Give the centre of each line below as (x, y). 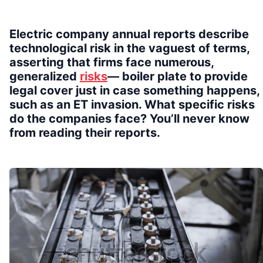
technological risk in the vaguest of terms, (129, 48)
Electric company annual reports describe (129, 34)
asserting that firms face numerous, (112, 62)
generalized (45, 76)
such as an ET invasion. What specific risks (132, 104)
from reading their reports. (85, 132)
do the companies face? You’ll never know (129, 118)
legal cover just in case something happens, (134, 90)
